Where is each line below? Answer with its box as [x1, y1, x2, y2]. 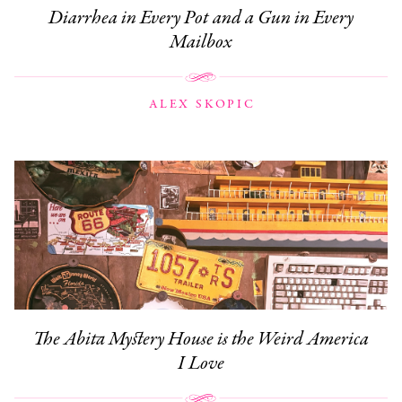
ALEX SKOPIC [148, 95, 256, 113]
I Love [178, 350, 224, 378]
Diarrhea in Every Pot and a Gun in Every [48, 4, 354, 31]
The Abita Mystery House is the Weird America [33, 326, 369, 354]
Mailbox [170, 28, 232, 56]
